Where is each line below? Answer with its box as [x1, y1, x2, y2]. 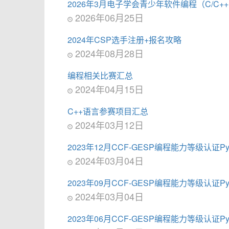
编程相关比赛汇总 [67, 70, 133, 81]
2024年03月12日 [73, 118, 144, 131]
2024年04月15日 [73, 82, 144, 96]
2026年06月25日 [73, 11, 144, 24]
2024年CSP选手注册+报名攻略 [67, 34, 181, 45]
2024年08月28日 [73, 47, 144, 60]
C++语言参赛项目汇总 [67, 105, 148, 117]
